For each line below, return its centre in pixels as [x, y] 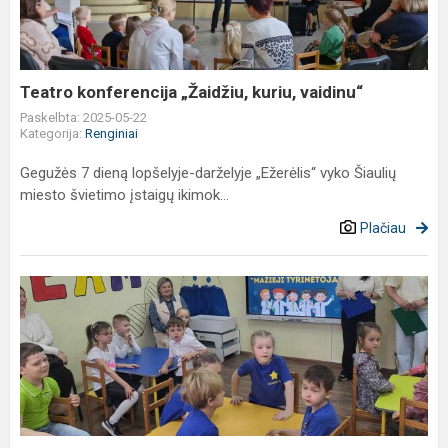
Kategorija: [52, 133]
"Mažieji [46, 358]
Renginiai [111, 133]
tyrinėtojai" [55, 382]
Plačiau [383, 228]
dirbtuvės [51, 334]
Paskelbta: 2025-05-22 [83, 117]
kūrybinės [53, 310]
